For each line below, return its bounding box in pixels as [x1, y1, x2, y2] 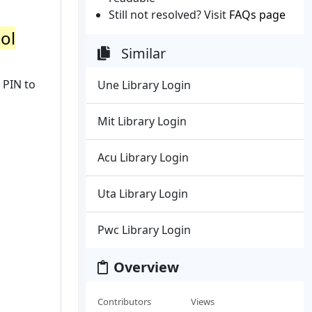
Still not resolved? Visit [109, 7, 229, 22]
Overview [114, 258, 179, 276]
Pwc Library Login [97, 222, 191, 237]
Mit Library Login [97, 114, 187, 129]
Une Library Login [97, 77, 191, 93]
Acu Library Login [97, 150, 189, 165]
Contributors [97, 295, 151, 308]
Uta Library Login [97, 186, 188, 201]
